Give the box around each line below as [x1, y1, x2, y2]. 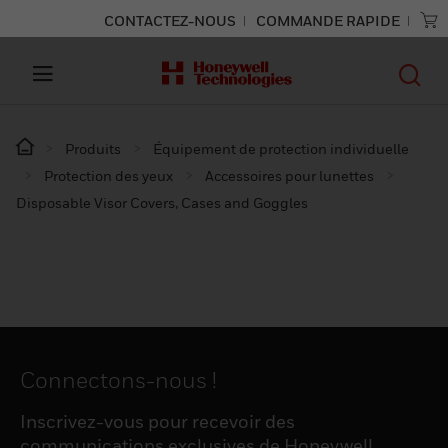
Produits [65, 140, 121, 157]
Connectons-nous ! [20, 367, 217, 393]
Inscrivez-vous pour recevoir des [20, 411, 295, 432]
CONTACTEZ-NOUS [104, 12, 236, 29]
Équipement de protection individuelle [153, 140, 409, 157]
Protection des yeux [44, 167, 173, 184]
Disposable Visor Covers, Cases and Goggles [16, 194, 308, 211]
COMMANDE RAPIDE [256, 12, 400, 29]
